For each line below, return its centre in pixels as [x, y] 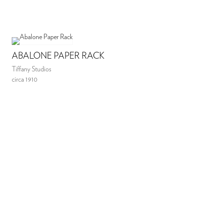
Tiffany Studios [32, 69]
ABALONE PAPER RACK [58, 56]
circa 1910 [25, 79]
